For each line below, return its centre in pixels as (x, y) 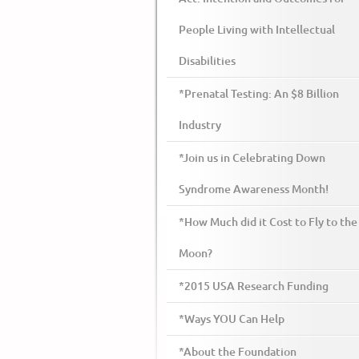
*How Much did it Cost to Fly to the (268, 222)
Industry (200, 125)
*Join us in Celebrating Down (252, 158)
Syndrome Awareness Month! (254, 189)
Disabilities (207, 61)
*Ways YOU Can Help (232, 319)
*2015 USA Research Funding (254, 286)
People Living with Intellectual (257, 30)
